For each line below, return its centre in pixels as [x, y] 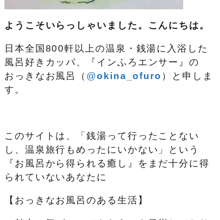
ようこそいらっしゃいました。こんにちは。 [107, 25]
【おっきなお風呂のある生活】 [76, 200]
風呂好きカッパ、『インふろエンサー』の [102, 62]
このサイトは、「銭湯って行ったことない [102, 136]
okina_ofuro [129, 76]
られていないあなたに [55, 177]
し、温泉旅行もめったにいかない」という [102, 149]
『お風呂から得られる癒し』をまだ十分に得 [107, 163]
